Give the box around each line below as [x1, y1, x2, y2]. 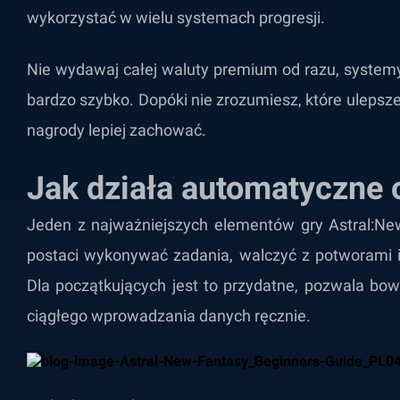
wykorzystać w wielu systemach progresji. [27, 8, 325, 27]
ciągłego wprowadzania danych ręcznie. [27, 306, 311, 325]
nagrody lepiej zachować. [27, 121, 206, 139]
